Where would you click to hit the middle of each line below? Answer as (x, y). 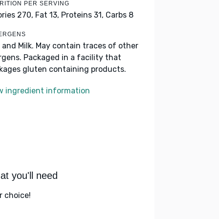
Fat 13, (47, 15)
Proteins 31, (82, 15)
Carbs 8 (120, 15)
